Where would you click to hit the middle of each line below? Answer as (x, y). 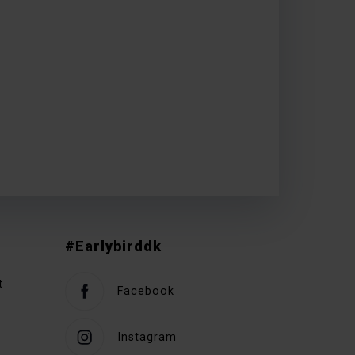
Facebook (146, 291)
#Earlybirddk (113, 246)
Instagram (147, 337)
